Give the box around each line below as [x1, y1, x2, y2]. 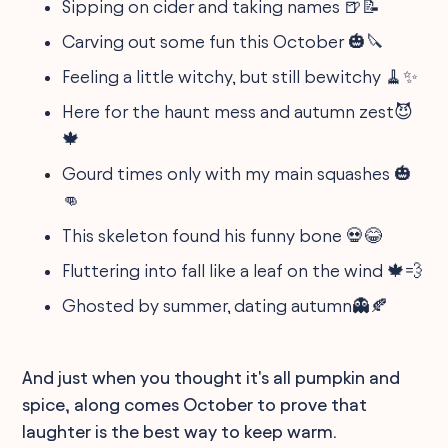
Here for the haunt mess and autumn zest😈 [62, 101, 414, 121]
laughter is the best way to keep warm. [22, 421, 338, 441]
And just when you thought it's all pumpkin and [22, 367, 401, 387]
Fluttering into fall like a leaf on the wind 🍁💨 [62, 260, 424, 280]
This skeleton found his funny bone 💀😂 [62, 225, 383, 245]
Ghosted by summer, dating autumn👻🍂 [62, 295, 389, 315]
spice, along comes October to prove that [22, 394, 368, 414]
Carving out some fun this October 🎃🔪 [62, 31, 385, 51]
